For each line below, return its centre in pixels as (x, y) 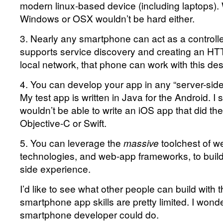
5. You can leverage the (72, 143)
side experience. (55, 168)
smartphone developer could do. (89, 214)
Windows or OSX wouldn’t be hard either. (107, 18)
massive (141, 143)
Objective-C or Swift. (63, 123)
